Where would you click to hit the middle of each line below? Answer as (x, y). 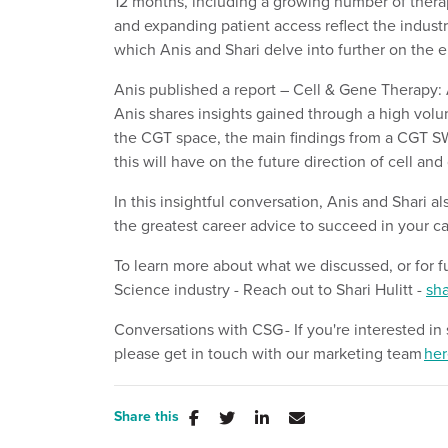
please (139, 353)
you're (328, 329)
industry (200, 289)
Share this (146, 416)
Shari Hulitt (376, 289)
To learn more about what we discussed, (255, 265)
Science (142, 289)
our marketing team (353, 353)
